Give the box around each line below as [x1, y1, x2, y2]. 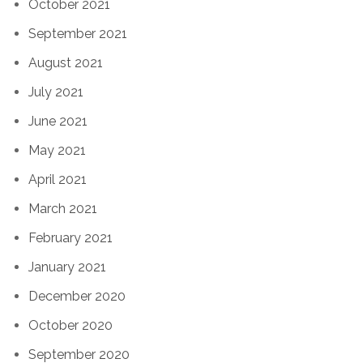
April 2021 [28, 172, 87, 188]
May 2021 [28, 143, 86, 159]
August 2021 [28, 55, 103, 71]
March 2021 [28, 201, 97, 217]
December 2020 [28, 288, 126, 305]
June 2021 [28, 113, 88, 130]
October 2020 [28, 318, 113, 334]
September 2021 [28, 26, 127, 42]
